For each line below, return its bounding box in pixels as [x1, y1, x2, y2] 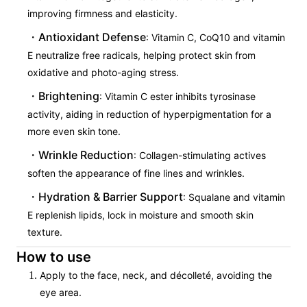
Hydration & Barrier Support [38, 190, 183, 204]
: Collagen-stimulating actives [134, 149, 266, 161]
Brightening [38, 89, 99, 103]
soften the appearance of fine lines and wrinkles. [27, 167, 245, 179]
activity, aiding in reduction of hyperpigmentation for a [27, 108, 271, 120]
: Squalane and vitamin [183, 191, 285, 203]
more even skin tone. [27, 125, 121, 137]
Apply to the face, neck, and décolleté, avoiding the [40, 269, 272, 281]
